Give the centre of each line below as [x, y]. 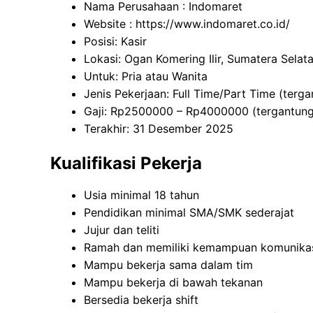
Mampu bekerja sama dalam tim [168, 265]
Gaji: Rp [104, 111]
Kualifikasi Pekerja [126, 163]
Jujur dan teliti [122, 230]
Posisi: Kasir [115, 42]
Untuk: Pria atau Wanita [146, 77]
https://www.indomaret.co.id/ [213, 24]
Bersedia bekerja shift [141, 300]
